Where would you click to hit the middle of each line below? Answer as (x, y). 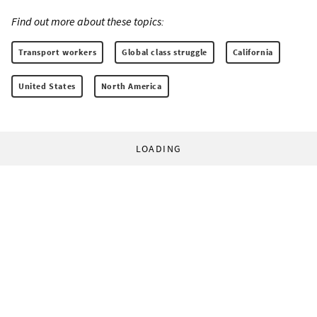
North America (131, 86)
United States (47, 86)
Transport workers (58, 52)
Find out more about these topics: (88, 21)
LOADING (158, 148)
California (253, 52)
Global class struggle (165, 52)
